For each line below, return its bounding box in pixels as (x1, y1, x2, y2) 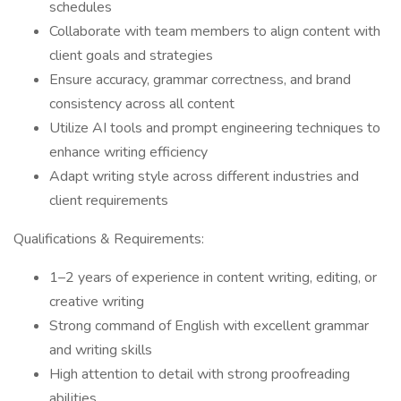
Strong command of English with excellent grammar (49, 316, 369, 336)
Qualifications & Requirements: (13, 229, 204, 249)
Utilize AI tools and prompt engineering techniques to (49, 118, 380, 138)
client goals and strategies (49, 46, 213, 65)
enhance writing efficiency (49, 142, 208, 162)
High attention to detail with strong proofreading (49, 364, 350, 384)
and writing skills (49, 340, 152, 360)
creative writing (49, 292, 144, 311)
